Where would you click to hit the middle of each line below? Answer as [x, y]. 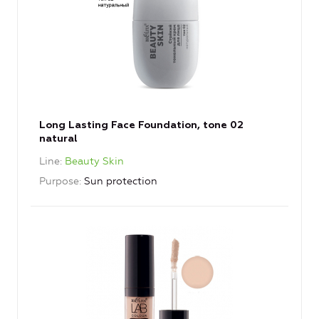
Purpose [59, 182]
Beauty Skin [94, 162]
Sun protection [121, 182]
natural [58, 139]
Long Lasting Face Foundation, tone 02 [141, 126]
